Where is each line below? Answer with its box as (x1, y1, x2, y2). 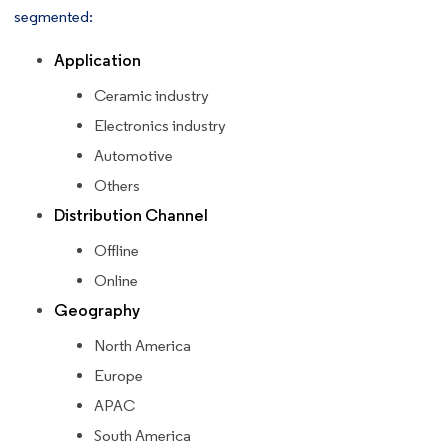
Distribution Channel (54, 204, 208, 226)
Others (94, 175, 140, 195)
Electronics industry (94, 115, 226, 135)
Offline (94, 240, 139, 260)
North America (94, 335, 191, 355)
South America (94, 425, 191, 445)
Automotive (94, 145, 173, 165)
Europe (94, 365, 143, 385)
